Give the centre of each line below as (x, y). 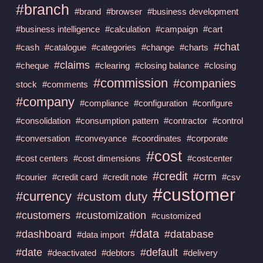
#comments (65, 84)
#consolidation (43, 120)
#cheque (32, 65)
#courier (31, 177)
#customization (111, 215)
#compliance (104, 103)
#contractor (185, 120)
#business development (193, 11)
